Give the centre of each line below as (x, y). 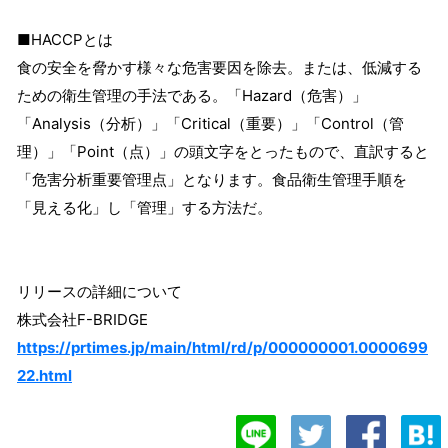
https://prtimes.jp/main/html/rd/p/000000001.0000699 (222, 348)
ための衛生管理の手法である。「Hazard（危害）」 (192, 96)
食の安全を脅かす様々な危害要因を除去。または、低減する (219, 68)
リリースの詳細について (99, 292)
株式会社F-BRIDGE (82, 320)
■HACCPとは (65, 40)
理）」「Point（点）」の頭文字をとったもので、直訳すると (223, 152)
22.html (44, 376)
